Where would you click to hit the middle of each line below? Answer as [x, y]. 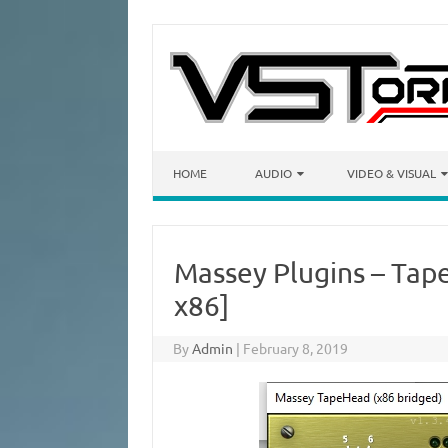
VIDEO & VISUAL [391, 173]
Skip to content [201, 158]
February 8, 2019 [296, 348]
